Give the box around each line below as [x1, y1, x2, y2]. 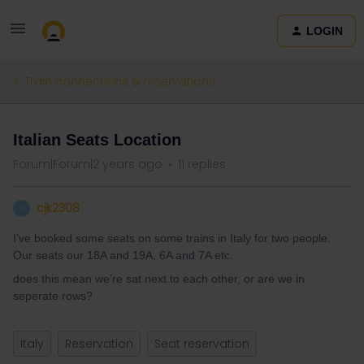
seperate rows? [13, 289, 96, 302]
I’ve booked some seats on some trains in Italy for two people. [13, 232, 331, 245]
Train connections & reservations [24, 73, 215, 89]
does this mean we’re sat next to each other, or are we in [13, 272, 305, 285]
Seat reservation [154, 336, 249, 352]
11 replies [178, 156, 226, 172]
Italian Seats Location [13, 131, 181, 149]
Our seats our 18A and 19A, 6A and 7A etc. [13, 249, 236, 262]
